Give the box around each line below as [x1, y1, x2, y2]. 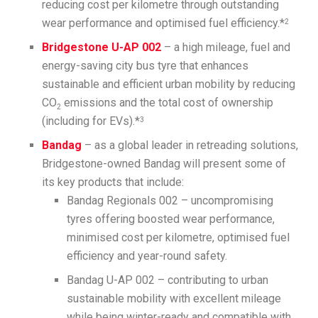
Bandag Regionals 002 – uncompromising [66, 193, 273, 207]
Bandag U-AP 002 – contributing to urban [66, 273, 268, 287]
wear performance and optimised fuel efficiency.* [42, 16, 285, 30]
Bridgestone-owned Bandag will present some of [42, 156, 287, 170]
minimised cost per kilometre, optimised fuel [66, 230, 290, 244]
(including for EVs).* [42, 114, 141, 128]
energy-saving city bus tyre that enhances [42, 58, 249, 72]
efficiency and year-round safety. [66, 248, 227, 263]
